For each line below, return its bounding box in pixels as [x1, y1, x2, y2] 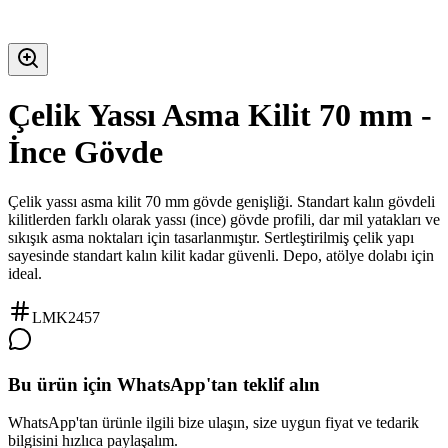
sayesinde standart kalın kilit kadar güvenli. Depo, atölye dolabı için [8, 246, 434, 264]
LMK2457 [32, 308, 100, 326]
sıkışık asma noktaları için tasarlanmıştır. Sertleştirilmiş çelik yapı [8, 228, 414, 246]
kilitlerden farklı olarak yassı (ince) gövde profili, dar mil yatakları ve [8, 210, 440, 228]
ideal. [8, 264, 42, 282]
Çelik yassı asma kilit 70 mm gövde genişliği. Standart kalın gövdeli [8, 192, 435, 210]
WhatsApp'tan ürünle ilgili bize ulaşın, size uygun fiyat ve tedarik [8, 414, 419, 432]
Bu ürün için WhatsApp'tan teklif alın [8, 373, 320, 395]
